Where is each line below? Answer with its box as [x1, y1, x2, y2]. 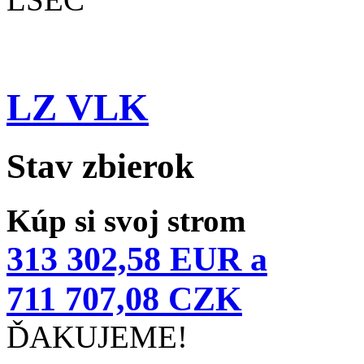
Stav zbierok [6, 147, 194, 186]
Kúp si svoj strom [6, 203, 245, 239]
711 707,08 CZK [6, 279, 242, 318]
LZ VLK [6, 85, 149, 128]
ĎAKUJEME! [6, 319, 188, 355]
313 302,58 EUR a [6, 240, 267, 279]
